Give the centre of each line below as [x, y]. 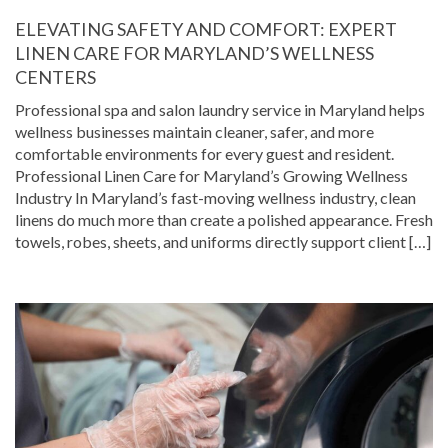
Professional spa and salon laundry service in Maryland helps [220, 109]
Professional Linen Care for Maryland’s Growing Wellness [211, 175]
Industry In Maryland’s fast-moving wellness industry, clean [215, 197]
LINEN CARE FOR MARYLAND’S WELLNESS [194, 52]
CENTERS [55, 76]
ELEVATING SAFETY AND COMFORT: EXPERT [206, 28]
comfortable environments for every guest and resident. [204, 153]
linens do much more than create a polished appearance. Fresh [224, 219]
